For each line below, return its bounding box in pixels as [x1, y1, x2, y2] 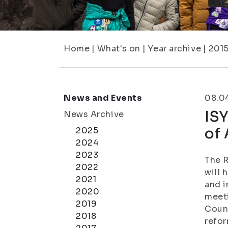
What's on [97, 43, 140, 54]
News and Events [64, 93, 142, 103]
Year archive [148, 43, 202, 54]
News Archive [64, 109, 124, 120]
